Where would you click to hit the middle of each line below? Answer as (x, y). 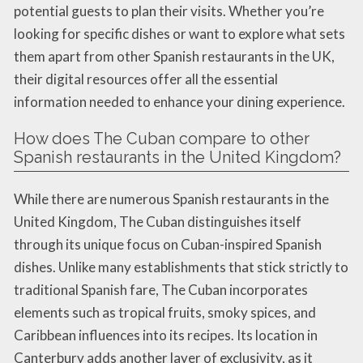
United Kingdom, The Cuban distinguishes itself (158, 221)
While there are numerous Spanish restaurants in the (171, 199)
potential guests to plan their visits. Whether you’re (169, 11)
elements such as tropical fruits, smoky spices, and (165, 312)
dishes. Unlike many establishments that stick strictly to (181, 267)
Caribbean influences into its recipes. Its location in (166, 335)
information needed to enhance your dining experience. (179, 101)
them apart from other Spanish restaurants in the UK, (174, 56)
